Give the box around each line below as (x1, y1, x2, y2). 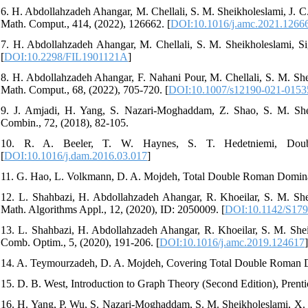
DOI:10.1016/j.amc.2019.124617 (159, 236, 305, 248)
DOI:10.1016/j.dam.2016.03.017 (4, 149, 147, 162)
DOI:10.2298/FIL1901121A (4, 50, 128, 63)
